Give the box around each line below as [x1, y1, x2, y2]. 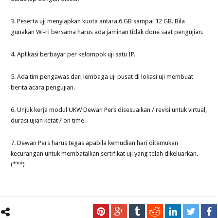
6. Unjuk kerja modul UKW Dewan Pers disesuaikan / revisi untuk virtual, [11, 106, 207, 113]
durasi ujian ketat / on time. [11, 116, 86, 124]
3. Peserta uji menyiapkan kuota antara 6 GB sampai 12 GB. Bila [11, 17, 185, 25]
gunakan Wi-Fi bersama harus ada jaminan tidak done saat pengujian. [11, 28, 204, 36]
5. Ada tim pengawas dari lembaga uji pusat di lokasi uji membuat [11, 73, 194, 80]
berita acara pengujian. [11, 83, 75, 91]
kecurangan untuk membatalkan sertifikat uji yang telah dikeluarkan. [11, 149, 199, 157]
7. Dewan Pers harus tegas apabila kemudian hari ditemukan [11, 139, 179, 146]
